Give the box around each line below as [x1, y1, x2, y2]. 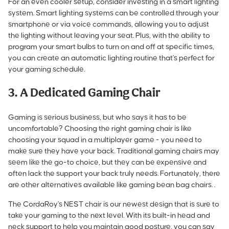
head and [177, 211, 210, 219]
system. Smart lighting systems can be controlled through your [8, 9, 219, 17]
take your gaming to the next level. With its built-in [8, 211, 177, 219]
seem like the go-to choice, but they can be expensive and [8, 158, 207, 166]
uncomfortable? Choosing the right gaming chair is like [8, 124, 192, 132]
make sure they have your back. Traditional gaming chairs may [8, 147, 219, 155]
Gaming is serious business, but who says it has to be [8, 113, 187, 121]
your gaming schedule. [8, 65, 85, 73]
